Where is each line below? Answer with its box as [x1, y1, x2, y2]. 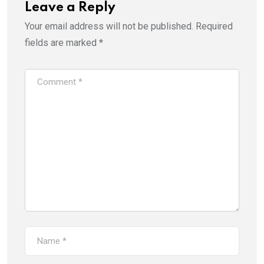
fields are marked [25, 37, 99, 48]
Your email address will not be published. [25, 20, 193, 32]
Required [196, 20, 233, 32]
